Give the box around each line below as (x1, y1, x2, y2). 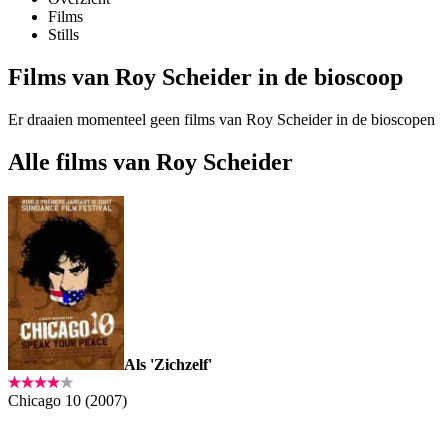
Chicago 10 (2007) (8, 391, 127, 409)
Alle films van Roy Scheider (8, 148, 293, 175)
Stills (48, 26, 79, 44)
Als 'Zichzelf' (124, 355, 212, 373)
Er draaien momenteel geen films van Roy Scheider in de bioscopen (8, 111, 435, 129)
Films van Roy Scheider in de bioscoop (8, 64, 403, 91)
